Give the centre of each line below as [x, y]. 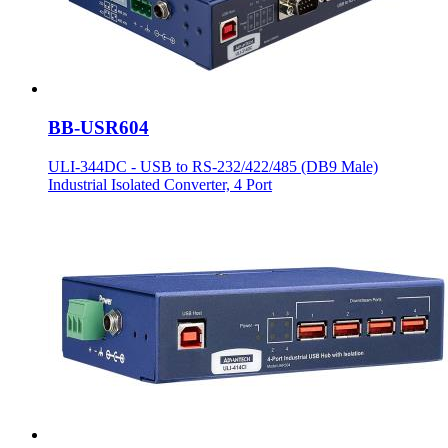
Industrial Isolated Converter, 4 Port [160, 184]
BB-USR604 [98, 127]
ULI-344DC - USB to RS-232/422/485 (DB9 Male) [213, 166]
